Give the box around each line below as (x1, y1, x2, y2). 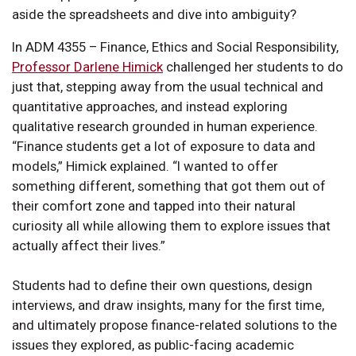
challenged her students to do (163, 58, 343, 75)
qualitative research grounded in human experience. (12, 118, 318, 134)
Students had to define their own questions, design (12, 277, 312, 293)
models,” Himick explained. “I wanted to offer (12, 157, 278, 174)
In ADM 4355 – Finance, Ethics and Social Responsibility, (12, 38, 339, 55)
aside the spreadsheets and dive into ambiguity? (12, 6, 300, 22)
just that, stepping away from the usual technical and (12, 78, 323, 95)
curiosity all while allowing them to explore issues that (12, 217, 331, 234)
